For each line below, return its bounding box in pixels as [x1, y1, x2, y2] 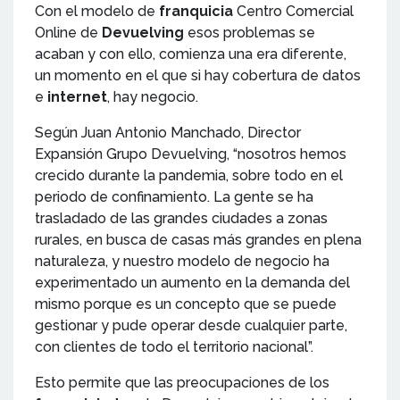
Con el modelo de [35, 2, 155, 20]
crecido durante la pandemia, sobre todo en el [35, 166, 343, 184]
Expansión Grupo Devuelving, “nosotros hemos [35, 145, 346, 162]
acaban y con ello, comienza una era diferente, [35, 45, 346, 62]
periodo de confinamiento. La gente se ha [35, 187, 313, 205]
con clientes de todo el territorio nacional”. [35, 337, 313, 355]
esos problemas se [184, 23, 315, 41]
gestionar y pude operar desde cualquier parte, [35, 316, 347, 334]
